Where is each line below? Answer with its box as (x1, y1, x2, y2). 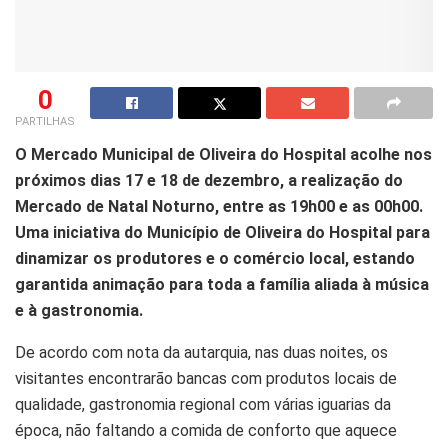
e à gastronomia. (15, 300, 143, 320)
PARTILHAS (15, 114, 75, 128)
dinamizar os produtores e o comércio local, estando (15, 248, 415, 268)
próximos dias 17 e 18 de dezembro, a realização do (15, 170, 403, 190)
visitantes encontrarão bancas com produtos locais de (15, 368, 397, 388)
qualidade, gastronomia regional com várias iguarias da (15, 394, 391, 414)
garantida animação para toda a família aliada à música (15, 274, 429, 294)
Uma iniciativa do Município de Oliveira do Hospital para (15, 222, 430, 242)
